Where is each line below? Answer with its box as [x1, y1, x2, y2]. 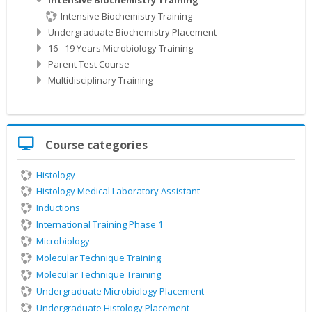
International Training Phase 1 [36, 218, 163, 231]
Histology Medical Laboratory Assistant [36, 185, 200, 198]
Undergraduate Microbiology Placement [36, 284, 204, 297]
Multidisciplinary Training [48, 73, 153, 86]
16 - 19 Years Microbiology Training [48, 41, 193, 54]
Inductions [36, 201, 80, 214]
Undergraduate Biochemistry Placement [48, 25, 217, 38]
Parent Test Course [48, 57, 130, 70]
